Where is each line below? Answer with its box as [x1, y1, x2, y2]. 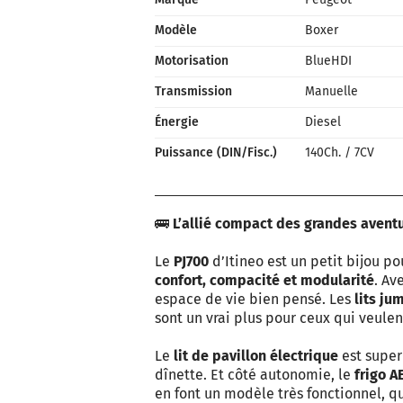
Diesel [304, 114, 341, 130]
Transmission [155, 84, 232, 99]
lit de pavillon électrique [174, 347, 338, 364]
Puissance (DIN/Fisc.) [155, 145, 277, 160]
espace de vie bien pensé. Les [155, 291, 354, 308]
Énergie [155, 114, 199, 130]
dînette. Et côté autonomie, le [155, 366, 354, 383]
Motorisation [155, 53, 228, 68]
